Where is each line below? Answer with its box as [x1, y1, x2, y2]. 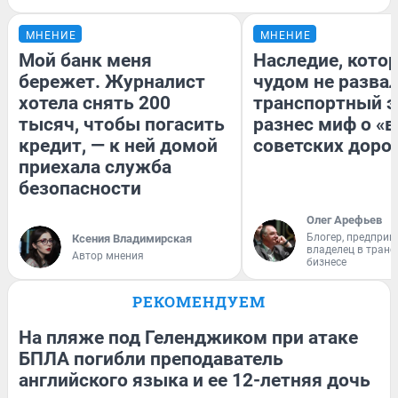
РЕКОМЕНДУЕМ [132, 291, 266, 312]
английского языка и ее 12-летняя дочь [19, 369, 370, 391]
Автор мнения [72, 249, 144, 262]
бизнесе [306, 255, 346, 268]
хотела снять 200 [19, 92, 171, 114]
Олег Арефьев [306, 212, 382, 227]
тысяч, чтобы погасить [19, 113, 225, 135]
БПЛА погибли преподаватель [19, 347, 283, 370]
